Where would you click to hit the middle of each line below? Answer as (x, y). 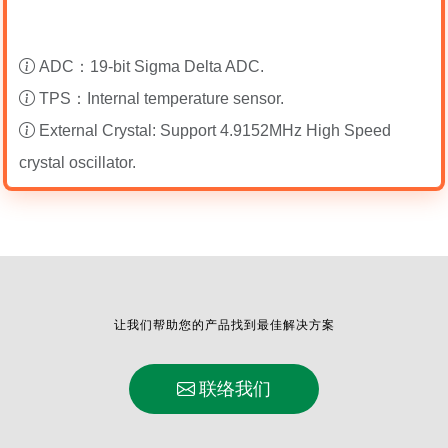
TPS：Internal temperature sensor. (162, 98)
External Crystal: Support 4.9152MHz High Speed (215, 130)
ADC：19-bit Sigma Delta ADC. (152, 66)
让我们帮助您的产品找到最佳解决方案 (224, 325)
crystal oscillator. (77, 162)
